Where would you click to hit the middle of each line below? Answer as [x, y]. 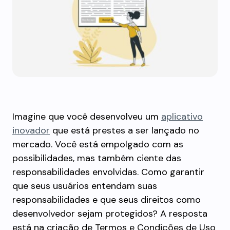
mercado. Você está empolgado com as [98, 144]
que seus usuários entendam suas [85, 186]
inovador [31, 130]
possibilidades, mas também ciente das [97, 158]
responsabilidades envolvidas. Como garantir [108, 172]
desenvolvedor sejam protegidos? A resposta [110, 214]
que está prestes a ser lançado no [124, 130]
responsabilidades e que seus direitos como [107, 200]
